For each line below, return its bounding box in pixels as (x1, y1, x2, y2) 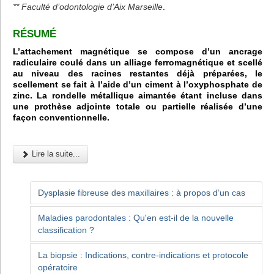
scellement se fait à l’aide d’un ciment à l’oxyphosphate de (13, 79, 262, 89)
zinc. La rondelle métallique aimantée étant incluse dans (13, 90, 262, 100)
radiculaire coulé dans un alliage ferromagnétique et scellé (13, 57, 262, 67)
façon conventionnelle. (13, 112, 109, 122)
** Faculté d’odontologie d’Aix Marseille (13, 1, 163, 12)
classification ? (38, 224, 94, 235)
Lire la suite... (29, 149, 80, 158)
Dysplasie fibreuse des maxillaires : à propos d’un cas (38, 187, 245, 198)
